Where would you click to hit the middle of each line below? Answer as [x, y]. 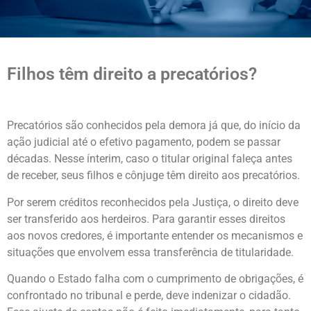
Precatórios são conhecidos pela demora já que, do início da [154, 126]
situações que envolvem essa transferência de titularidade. [150, 252]
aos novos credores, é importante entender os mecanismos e [155, 235]
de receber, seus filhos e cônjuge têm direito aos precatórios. [155, 176]
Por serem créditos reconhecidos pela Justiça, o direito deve [153, 202]
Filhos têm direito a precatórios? [132, 74]
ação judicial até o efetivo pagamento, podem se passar [144, 142]
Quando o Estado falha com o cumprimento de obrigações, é [155, 279]
